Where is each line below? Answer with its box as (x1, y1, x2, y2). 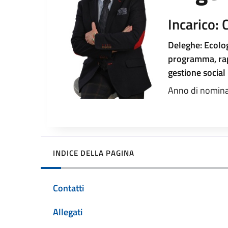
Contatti (53, 181, 84, 195)
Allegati (53, 205, 82, 219)
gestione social (167, 65, 225, 79)
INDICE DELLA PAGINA (53, 147, 134, 159)
